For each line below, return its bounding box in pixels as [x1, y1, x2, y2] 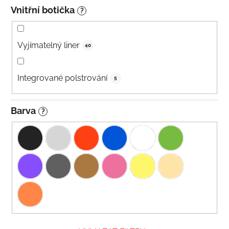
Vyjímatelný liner [17, 40, 80, 51]
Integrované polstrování [17, 73, 107, 83]
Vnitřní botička [11, 5, 75, 16]
